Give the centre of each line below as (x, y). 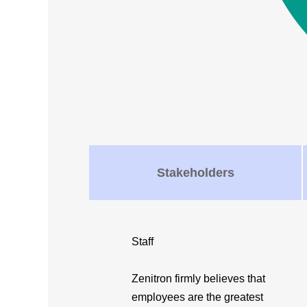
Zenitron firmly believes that (199, 279)
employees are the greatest (198, 297)
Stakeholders (195, 172)
